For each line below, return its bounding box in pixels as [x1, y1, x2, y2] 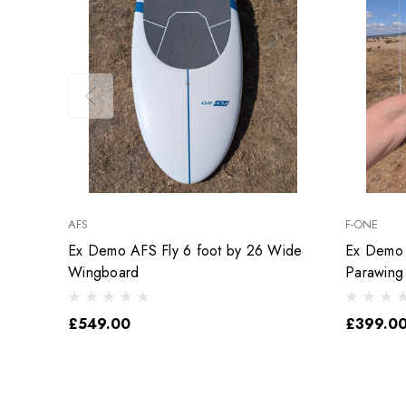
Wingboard [68, 261, 140, 283]
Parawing [345, 261, 403, 283]
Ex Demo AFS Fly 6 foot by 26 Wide [68, 239, 303, 261]
